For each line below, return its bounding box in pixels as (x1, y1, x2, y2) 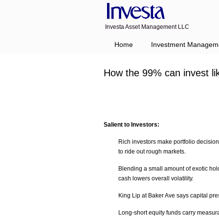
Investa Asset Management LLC (105, 23, 189, 30)
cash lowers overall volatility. (118, 175, 194, 182)
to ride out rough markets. (118, 148, 186, 155)
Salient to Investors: (104, 121, 159, 128)
